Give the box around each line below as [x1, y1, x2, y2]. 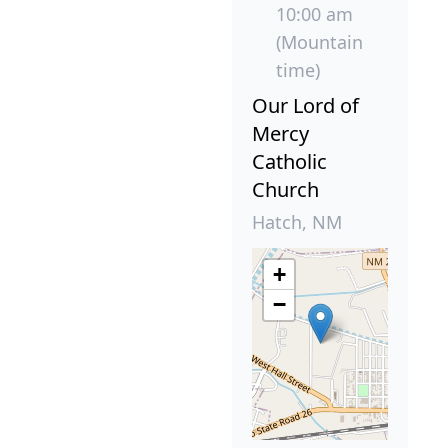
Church [252, 176, 319, 204]
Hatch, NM [252, 210, 342, 235]
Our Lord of [252, 92, 359, 120]
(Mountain [276, 30, 363, 55]
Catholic [252, 148, 327, 176]
